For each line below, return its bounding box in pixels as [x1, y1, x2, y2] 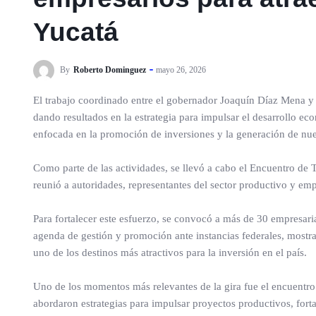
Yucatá [33, 18, 119, 47]
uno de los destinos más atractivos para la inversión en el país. [33, 247, 307, 258]
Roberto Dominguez [73, 64, 146, 75]
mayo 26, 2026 [156, 64, 206, 75]
